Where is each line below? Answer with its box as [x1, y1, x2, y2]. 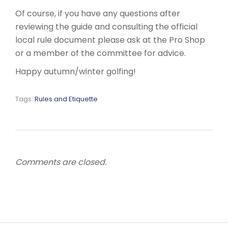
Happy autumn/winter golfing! [15, 65, 136, 77]
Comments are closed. [15, 156, 106, 168]
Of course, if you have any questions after [15, 7, 180, 19]
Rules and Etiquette [35, 94, 98, 104]
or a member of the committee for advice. [15, 47, 186, 59]
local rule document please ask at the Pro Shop [15, 34, 205, 46]
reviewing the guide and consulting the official [15, 20, 197, 33]
